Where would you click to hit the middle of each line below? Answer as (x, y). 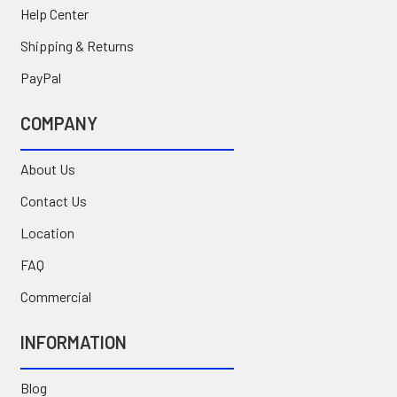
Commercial (55, 296)
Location (47, 232)
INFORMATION (73, 342)
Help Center (54, 13)
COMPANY (58, 123)
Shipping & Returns (77, 45)
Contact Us (53, 200)
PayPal (40, 77)
